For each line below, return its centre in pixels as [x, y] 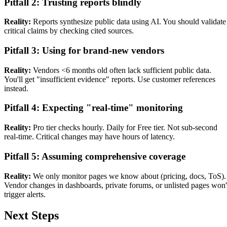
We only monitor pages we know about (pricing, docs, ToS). [128, 176]
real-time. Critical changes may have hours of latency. [89, 137]
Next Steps [31, 216]
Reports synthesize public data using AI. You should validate [128, 22]
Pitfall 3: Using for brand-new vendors [84, 50]
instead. [16, 88]
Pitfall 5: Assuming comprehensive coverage [95, 156]
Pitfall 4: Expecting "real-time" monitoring [93, 108]
